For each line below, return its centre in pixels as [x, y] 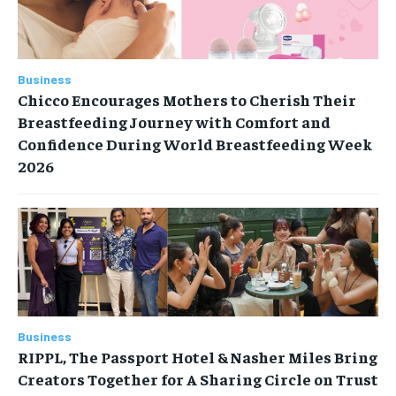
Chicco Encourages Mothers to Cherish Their [187, 100]
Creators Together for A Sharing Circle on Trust [198, 378]
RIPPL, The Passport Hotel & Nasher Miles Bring [198, 356]
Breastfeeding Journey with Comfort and [174, 122]
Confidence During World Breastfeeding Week [195, 144]
